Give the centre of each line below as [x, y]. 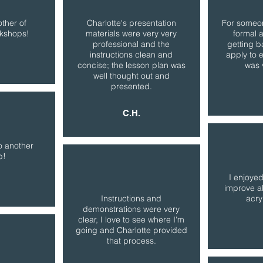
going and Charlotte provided [131, 230]
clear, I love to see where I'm [131, 220]
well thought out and [131, 76]
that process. [131, 241]
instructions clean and [131, 55]
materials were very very [131, 33]
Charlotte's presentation [131, 23]
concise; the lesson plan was [131, 65]
